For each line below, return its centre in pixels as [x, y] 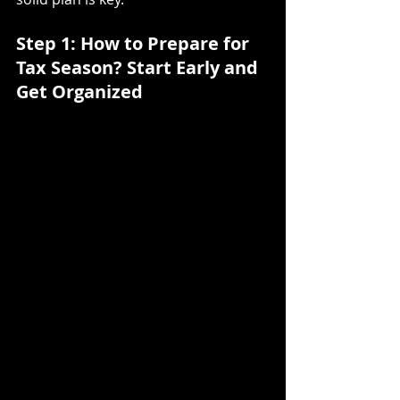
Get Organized [79, 91]
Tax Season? [69, 67]
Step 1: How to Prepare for [135, 43]
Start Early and [195, 67]
